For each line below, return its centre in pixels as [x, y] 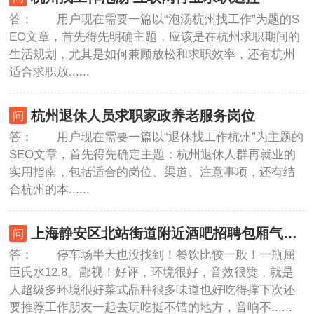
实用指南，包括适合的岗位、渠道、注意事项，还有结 [152, 172]
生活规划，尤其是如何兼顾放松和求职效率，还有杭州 [152, 55]
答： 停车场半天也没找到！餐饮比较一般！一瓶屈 [152, 255]
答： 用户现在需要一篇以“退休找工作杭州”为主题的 [157, 137]
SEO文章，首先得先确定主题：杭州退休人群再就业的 [153, 155]
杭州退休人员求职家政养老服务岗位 [143, 115]
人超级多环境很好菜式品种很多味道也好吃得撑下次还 [152, 290]
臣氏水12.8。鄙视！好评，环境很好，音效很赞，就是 [152, 273]
